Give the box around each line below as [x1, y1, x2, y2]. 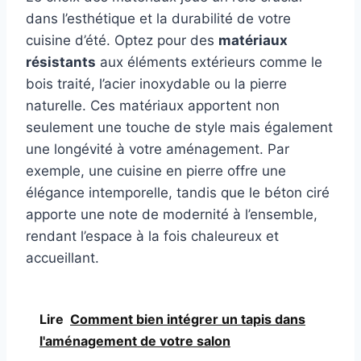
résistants [26, 54, 96, 71]
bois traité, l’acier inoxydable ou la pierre [26, 76, 287, 93]
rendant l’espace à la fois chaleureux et [26, 228, 279, 245]
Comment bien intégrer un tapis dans [70, 311, 305, 328]
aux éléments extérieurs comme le [96, 54, 322, 71]
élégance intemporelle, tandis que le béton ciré [26, 185, 330, 201]
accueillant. [26, 250, 99, 267]
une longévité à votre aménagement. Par [26, 141, 289, 158]
